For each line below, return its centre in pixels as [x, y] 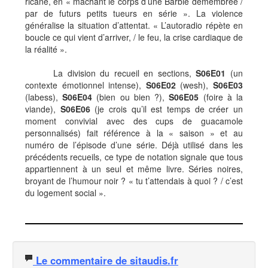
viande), [43, 109]
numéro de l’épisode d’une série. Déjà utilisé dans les [134, 145]
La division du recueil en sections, [125, 73]
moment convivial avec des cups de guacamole [134, 121]
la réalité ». [46, 49]
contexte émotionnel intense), [86, 85]
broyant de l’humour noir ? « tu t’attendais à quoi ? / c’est [134, 181]
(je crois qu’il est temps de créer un [169, 109]
